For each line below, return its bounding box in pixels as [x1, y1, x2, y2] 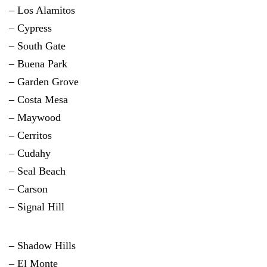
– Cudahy [9, 147, 51, 159]
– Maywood [9, 111, 61, 123]
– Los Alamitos [9, 4, 75, 16]
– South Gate [9, 40, 66, 52]
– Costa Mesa [9, 94, 68, 105]
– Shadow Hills [9, 240, 76, 252]
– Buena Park [9, 58, 67, 70]
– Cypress [9, 22, 52, 34]
